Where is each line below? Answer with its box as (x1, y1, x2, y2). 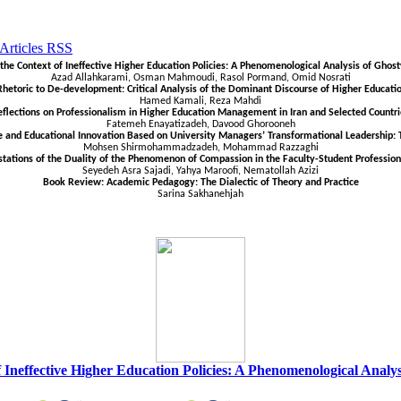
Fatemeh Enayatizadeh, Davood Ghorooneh (106, 119, 295, 130)
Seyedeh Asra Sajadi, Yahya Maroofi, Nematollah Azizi (82, 166, 319, 176)
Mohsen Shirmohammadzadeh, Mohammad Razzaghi (82, 142, 319, 153)
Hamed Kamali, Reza (140, 96, 231, 107)
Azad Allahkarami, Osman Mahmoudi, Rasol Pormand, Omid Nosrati (50, 73, 351, 83)
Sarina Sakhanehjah (158, 189, 243, 200)
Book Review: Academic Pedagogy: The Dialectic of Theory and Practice (42, 177, 359, 188)
